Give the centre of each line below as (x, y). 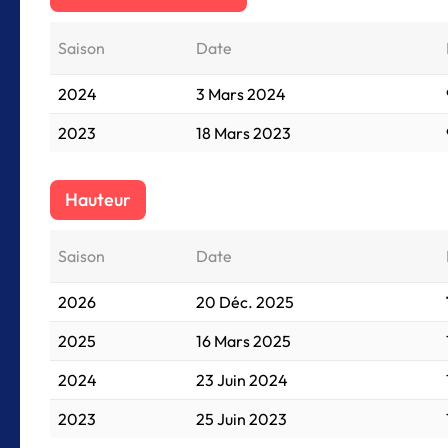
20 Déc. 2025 (245, 302)
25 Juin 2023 (241, 419)
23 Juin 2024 (242, 380)
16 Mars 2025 (243, 341)
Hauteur (98, 199)
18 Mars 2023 (243, 133)
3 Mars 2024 (241, 94)
